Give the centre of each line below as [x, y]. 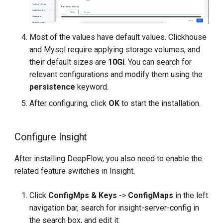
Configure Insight [51, 137]
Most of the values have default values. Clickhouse [118, 37]
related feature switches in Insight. [75, 171]
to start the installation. [160, 104]
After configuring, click [69, 104]
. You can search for [158, 62]
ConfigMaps [151, 196]
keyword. [92, 87]
